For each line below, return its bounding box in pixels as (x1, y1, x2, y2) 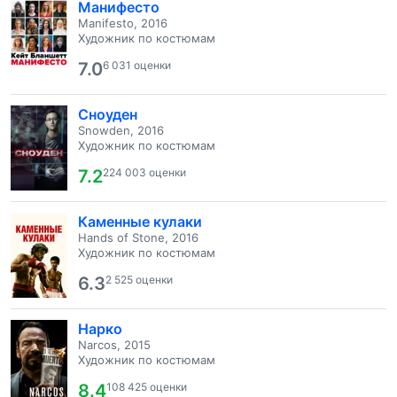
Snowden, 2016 (78, 123, 164, 137)
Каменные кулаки (78, 213, 202, 230)
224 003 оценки (103, 166, 186, 179)
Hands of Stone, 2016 (78, 230, 198, 245)
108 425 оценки (106, 380, 187, 393)
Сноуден (78, 105, 137, 123)
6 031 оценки (103, 58, 171, 72)
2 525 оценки (105, 273, 173, 286)
